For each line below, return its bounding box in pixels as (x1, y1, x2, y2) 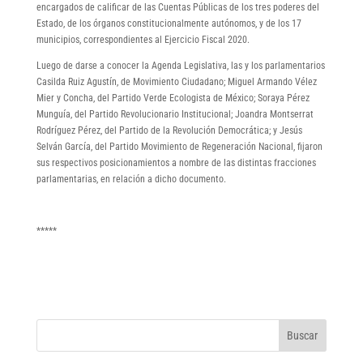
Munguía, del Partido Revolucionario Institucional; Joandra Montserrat (36, 108, 314, 120)
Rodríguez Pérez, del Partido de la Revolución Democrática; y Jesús (36, 124, 302, 136)
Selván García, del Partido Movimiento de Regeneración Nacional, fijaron (36, 140, 322, 152)
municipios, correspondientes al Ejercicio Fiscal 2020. (36, 33, 250, 45)
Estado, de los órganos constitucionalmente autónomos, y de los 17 (36, 17, 301, 29)
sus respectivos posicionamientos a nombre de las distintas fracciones (36, 156, 316, 169)
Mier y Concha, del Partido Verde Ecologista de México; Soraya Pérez (36, 92, 310, 104)
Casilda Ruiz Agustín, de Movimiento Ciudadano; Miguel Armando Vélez (36, 75, 317, 88)
